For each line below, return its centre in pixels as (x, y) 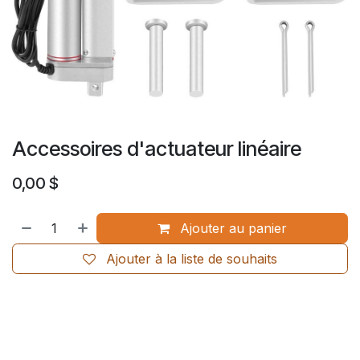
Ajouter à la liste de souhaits (192, 258)
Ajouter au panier (232, 228)
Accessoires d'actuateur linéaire (157, 148)
